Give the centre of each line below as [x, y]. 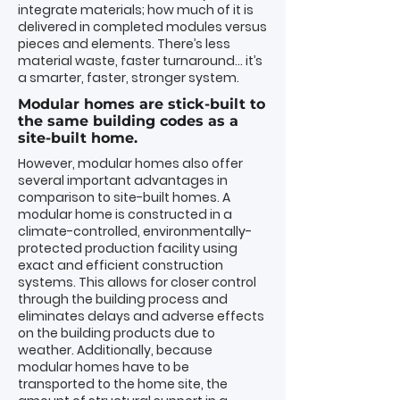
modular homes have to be [104, 367]
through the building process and [123, 299]
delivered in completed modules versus [142, 27]
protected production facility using [128, 248]
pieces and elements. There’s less [124, 44]
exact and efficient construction [121, 265]
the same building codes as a [128, 121]
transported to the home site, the [123, 384]
